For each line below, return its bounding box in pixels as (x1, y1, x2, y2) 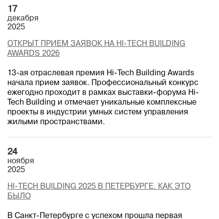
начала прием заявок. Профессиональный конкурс (7, 80, 198, 87)
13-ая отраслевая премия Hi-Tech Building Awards (7, 70, 194, 77)
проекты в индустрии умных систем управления (7, 109, 188, 116)
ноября (7, 158, 34, 165)
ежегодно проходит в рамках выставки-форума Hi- (7, 89, 199, 96)
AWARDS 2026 (7, 50, 60, 57)
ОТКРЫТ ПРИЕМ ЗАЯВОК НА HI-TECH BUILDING (7, 41, 185, 47)
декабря (7, 15, 39, 22)
